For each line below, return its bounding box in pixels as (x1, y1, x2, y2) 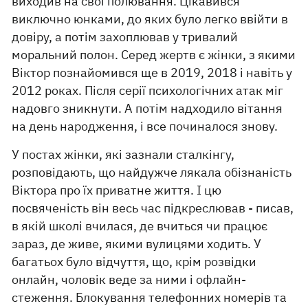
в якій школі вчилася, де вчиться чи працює (12, 218, 268, 234)
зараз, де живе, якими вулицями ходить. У (12, 236, 262, 252)
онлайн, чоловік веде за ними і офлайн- (12, 272, 247, 288)
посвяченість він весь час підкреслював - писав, (12, 200, 294, 217)
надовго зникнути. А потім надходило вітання (12, 100, 283, 117)
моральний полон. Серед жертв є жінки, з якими (12, 47, 296, 63)
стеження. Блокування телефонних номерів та (12, 289, 287, 306)
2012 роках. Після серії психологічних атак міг (12, 82, 284, 99)
